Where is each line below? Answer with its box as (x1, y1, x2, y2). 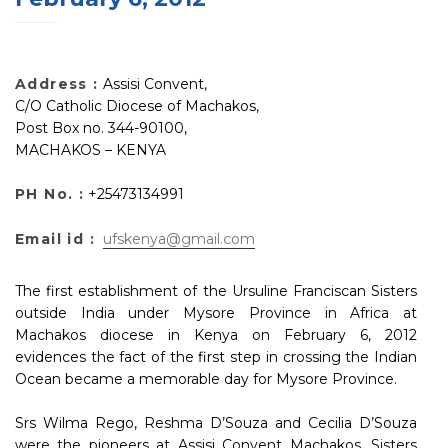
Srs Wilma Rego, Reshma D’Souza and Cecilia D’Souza (15, 414, 417, 433)
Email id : (15, 229, 95, 248)
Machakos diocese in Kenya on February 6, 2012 (15, 325, 417, 344)
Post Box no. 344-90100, (15, 119, 187, 137)
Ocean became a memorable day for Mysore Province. (15, 369, 397, 388)
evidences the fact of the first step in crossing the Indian (15, 347, 417, 366)
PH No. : (15, 185, 85, 204)
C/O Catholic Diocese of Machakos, (15, 97, 259, 115)
